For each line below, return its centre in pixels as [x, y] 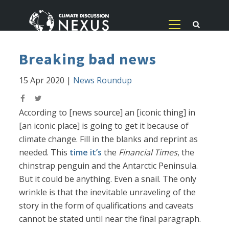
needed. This [44, 153]
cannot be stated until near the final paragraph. [110, 219]
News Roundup [103, 81]
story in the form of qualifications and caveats [107, 206]
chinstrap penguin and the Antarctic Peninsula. [109, 166]
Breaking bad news [88, 59]
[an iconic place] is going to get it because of [104, 126]
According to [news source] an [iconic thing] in [107, 113]
